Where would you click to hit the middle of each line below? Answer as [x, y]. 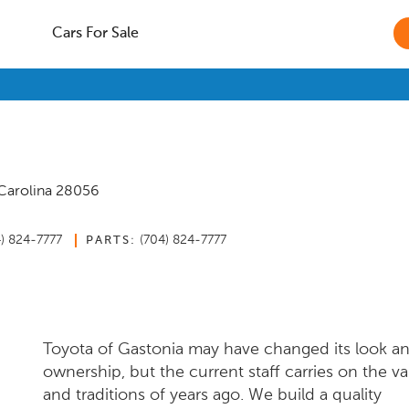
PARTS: [111, 241]
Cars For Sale [95, 34]
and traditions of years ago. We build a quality [212, 395]
